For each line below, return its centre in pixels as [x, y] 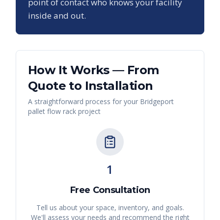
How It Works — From [94, 70]
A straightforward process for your [84, 102]
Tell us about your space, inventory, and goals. [110, 208]
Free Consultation [110, 190]
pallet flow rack [52, 111]
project [88, 111]
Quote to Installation [91, 86]
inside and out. [57, 16]
